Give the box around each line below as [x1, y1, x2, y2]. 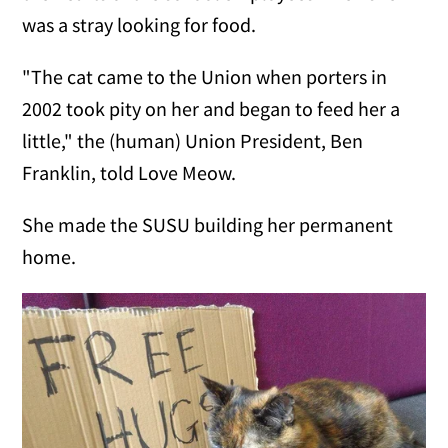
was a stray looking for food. [22, 11, 257, 37]
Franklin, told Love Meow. [22, 159, 237, 185]
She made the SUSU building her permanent [22, 211, 394, 237]
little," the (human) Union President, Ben [22, 127, 364, 153]
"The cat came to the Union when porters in [22, 63, 388, 89]
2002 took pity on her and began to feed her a [22, 95, 401, 121]
